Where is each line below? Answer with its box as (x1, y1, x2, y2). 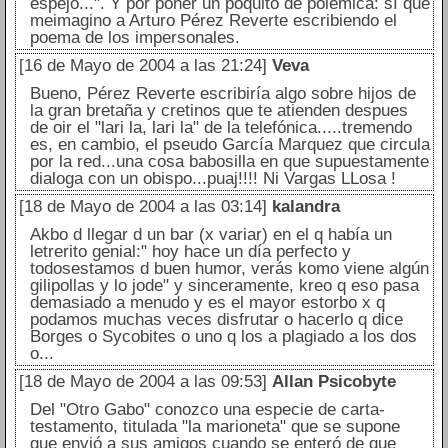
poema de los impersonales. (29, 28, 240, 48)
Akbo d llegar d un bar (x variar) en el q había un (29, 225, 392, 245)
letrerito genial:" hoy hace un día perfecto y (29, 242, 351, 262)
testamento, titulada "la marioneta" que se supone (29, 417, 400, 437)
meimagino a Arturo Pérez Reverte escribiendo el (29, 11, 397, 31)
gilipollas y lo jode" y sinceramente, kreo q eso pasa (29, 276, 419, 296)
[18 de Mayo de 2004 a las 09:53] (18, 372, 267, 392)
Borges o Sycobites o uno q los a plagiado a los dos (29, 327, 417, 347)
